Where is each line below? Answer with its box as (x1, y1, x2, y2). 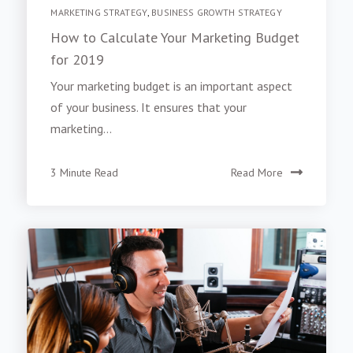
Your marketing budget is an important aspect (50, 78, 293, 95)
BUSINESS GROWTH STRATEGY (151, 6, 282, 18)
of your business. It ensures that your (50, 99, 247, 116)
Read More (230, 165, 283, 180)
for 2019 (50, 50, 105, 69)
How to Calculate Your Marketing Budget (50, 28, 300, 47)
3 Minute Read (50, 165, 119, 180)
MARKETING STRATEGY (50, 6, 147, 18)
